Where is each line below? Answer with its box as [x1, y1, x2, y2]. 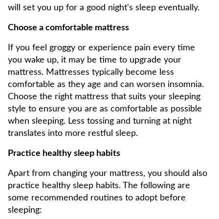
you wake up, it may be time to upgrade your [8, 56, 181, 65]
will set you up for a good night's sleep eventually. [8, 3, 199, 12]
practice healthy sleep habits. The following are [8, 181, 190, 190]
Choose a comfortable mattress [8, 23, 129, 32]
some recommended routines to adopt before [8, 194, 186, 202]
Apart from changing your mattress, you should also [8, 169, 207, 178]
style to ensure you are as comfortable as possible [8, 105, 202, 113]
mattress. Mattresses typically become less [8, 68, 174, 77]
